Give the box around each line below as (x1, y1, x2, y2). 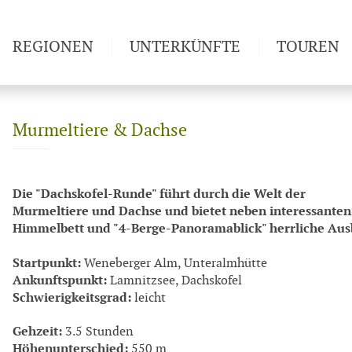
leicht (134, 290, 166, 306)
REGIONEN (13, 38, 93, 57)
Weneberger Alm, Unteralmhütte (81, 255, 267, 271)
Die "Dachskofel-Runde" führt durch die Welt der (13, 185, 306, 203)
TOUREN (277, 38, 339, 57)
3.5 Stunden (62, 324, 134, 339)
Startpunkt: (13, 254, 81, 271)
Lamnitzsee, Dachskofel (107, 273, 242, 288)
